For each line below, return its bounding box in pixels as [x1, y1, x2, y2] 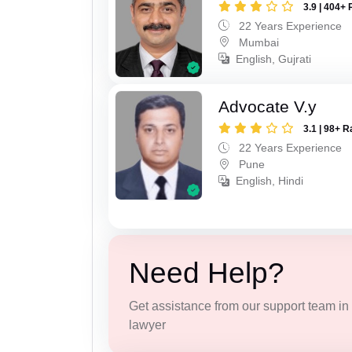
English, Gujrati [236, 52, 312, 65]
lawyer [128, 317, 166, 332]
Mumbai [236, 35, 280, 49]
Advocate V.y [218, 97, 317, 116]
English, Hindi [236, 174, 304, 188]
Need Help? [128, 256, 284, 289]
